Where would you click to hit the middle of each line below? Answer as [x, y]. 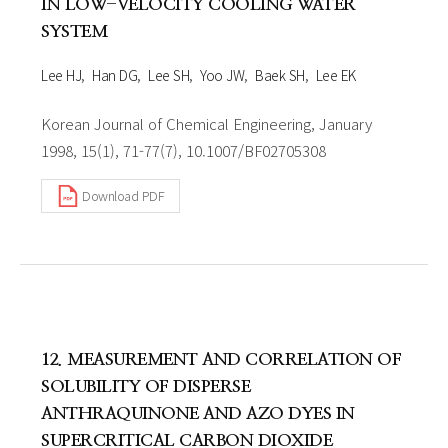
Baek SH [280, 74]
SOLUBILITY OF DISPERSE [145, 386]
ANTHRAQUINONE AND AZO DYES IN [198, 413]
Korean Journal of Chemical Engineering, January [206, 123]
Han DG [114, 74]
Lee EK [335, 74]
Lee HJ [61, 74]
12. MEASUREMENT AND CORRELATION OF [221, 359]
